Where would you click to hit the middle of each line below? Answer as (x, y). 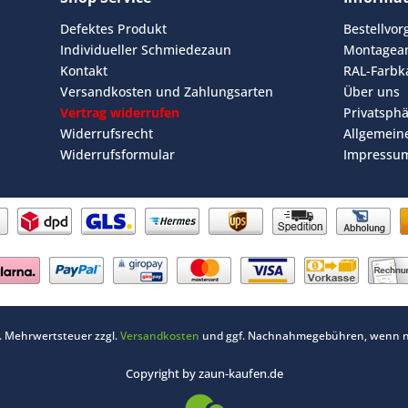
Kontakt (84, 70)
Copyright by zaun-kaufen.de (204, 374)
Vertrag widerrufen (120, 112)
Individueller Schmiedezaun (146, 49)
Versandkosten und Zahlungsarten (167, 91)
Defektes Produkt (114, 28)
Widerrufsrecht (107, 133)
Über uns (372, 91)
